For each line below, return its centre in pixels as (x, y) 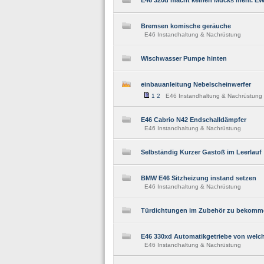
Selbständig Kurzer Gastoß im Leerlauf (201, 152)
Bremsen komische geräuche (186, 26)
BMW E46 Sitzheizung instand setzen (199, 178)
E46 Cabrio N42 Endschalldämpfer (194, 120)
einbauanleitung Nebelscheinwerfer (196, 84)
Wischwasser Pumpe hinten (184, 58)
